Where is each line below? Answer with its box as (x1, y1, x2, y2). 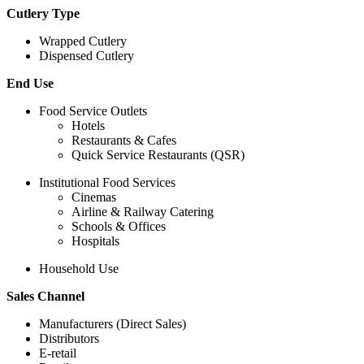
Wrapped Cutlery (39, 34, 127, 49)
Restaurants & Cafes (71, 133, 176, 148)
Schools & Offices (71, 219, 166, 234)
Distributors (39, 331, 99, 346)
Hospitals (71, 234, 119, 249)
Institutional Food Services (39, 175, 175, 190)
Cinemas (71, 190, 116, 205)
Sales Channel (6, 289, 84, 304)
